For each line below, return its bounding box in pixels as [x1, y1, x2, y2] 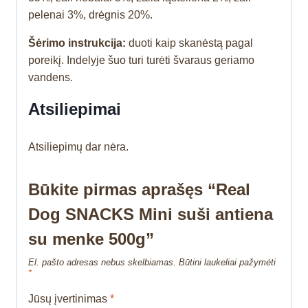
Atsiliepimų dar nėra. [28, 141, 129, 153]
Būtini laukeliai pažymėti [179, 257, 276, 268]
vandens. [28, 71, 76, 84]
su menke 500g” [28, 230, 154, 249]
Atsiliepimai [28, 100, 121, 119]
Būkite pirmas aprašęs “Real [28, 180, 250, 199]
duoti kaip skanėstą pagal [129, 37, 253, 49]
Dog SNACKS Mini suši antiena [28, 205, 273, 224]
